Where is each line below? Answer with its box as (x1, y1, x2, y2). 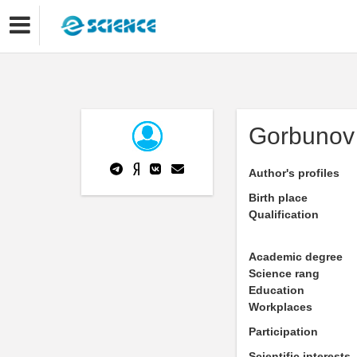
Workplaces (249, 300, 312, 313)
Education (249, 284, 304, 296)
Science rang (249, 267, 320, 280)
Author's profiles (249, 167, 339, 179)
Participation (249, 325, 318, 338)
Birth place (249, 191, 308, 204)
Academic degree (249, 250, 343, 263)
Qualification (249, 208, 319, 221)
